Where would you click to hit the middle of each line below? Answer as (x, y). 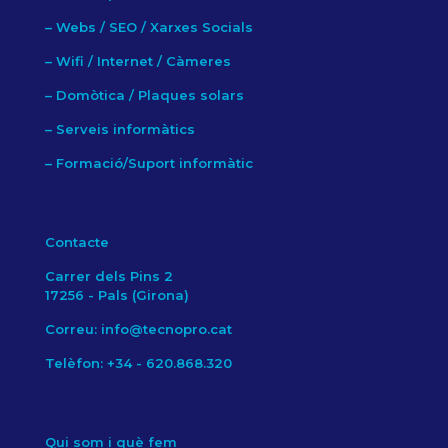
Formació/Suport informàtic (154, 162)
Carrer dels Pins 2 (109, 275)
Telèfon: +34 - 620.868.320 (138, 362)
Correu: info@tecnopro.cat (138, 328)
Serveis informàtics (123, 128)
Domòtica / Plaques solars (150, 94)
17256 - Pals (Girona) (117, 294)
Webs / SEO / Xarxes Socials (154, 26)
